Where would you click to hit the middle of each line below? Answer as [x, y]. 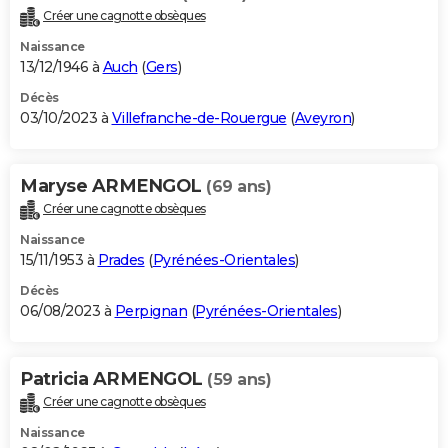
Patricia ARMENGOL [113, 379]
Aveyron [322, 118]
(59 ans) [239, 380]
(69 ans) [238, 187]
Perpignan [150, 311]
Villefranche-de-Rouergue [199, 118]
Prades [121, 260]
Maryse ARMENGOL [113, 186]
